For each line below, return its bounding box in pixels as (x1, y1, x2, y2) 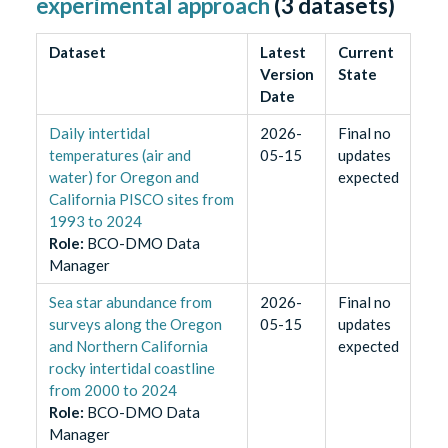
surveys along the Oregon (48, 315, 222, 334)
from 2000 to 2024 (48, 381, 177, 400)
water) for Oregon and (48, 168, 199, 187)
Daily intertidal (48, 124, 150, 143)
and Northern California (48, 337, 208, 356)
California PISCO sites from (48, 190, 234, 209)
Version (259, 65, 314, 84)
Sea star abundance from (48, 293, 212, 312)
